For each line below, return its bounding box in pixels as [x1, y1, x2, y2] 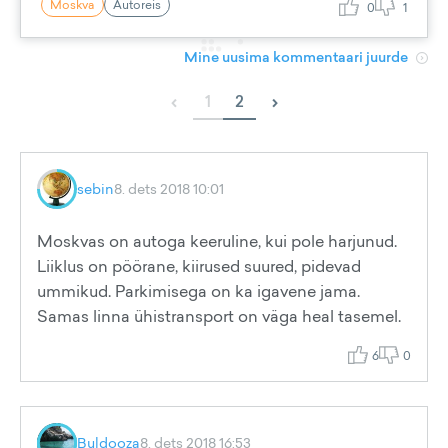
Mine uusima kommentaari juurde [184, 47, 408, 67]
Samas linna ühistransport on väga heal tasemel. [37, 305, 401, 327]
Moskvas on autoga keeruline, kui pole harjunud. [37, 230, 401, 252]
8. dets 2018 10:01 [114, 179, 224, 198]
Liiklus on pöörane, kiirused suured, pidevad [37, 255, 361, 277]
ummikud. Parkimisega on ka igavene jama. [37, 280, 360, 302]
